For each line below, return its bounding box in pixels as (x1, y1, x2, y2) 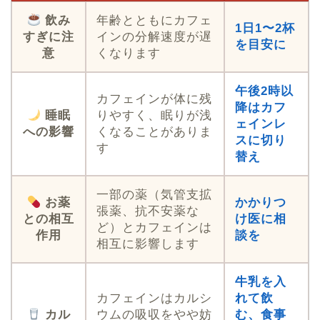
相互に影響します (96, 237, 199, 251)
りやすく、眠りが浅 (96, 109, 212, 123)
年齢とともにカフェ (96, 14, 212, 28)
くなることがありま (96, 125, 212, 139)
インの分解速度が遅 (96, 30, 212, 44)
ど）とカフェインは (96, 221, 212, 235)
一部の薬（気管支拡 (96, 188, 212, 202)
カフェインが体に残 (96, 92, 212, 106)
